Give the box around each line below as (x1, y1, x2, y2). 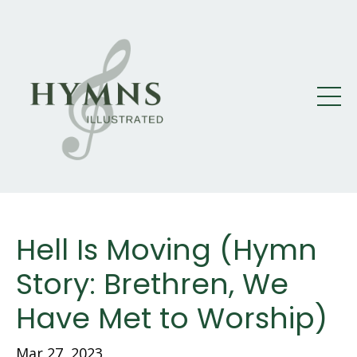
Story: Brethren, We (16, 264, 288, 304)
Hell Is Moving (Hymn (16, 229, 317, 270)
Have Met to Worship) (16, 298, 328, 339)
